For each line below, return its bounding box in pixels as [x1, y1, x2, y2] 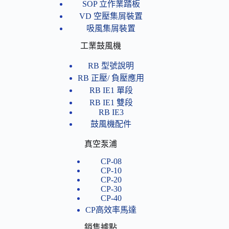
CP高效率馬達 [85, 205, 137, 215]
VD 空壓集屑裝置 [79, 12, 143, 21]
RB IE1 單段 [89, 86, 133, 95]
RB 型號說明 [88, 61, 134, 71]
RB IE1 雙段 [89, 98, 133, 107]
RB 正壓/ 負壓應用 [78, 74, 145, 83]
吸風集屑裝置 [86, 24, 136, 33]
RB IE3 [98, 108, 124, 117]
